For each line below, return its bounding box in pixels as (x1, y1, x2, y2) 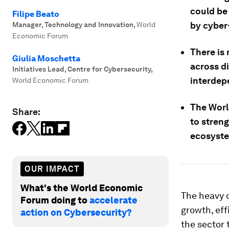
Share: (12, 106, 40, 117)
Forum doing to (20, 194, 89, 205)
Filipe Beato (12, 9, 59, 19)
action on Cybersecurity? (20, 207, 132, 218)
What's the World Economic (20, 182, 143, 193)
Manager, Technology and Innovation (12, 20, 133, 29)
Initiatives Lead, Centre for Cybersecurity (12, 65, 151, 73)
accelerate (89, 194, 138, 205)
